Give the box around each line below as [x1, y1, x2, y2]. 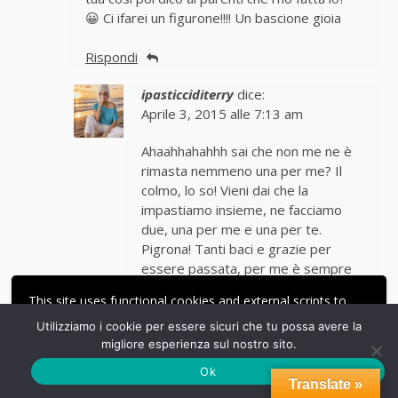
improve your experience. [28, 310, 173, 328]
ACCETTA [227, 344, 286, 361]
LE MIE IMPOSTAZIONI [43, 344, 179, 362]
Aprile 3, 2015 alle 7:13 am [140, 105, 303, 123]
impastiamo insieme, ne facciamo [140, 201, 342, 219]
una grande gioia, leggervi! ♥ [140, 279, 313, 298]
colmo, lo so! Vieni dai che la [140, 181, 308, 200]
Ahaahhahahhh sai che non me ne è [140, 142, 352, 161]
